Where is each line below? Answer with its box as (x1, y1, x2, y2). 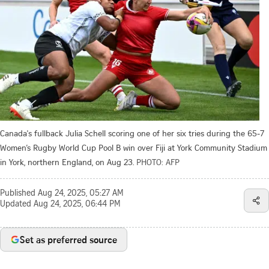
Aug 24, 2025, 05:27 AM (38, 189, 124, 198)
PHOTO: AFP (136, 156, 180, 168)
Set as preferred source (20, 232, 117, 246)
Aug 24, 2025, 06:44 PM (34, 200, 121, 209)
